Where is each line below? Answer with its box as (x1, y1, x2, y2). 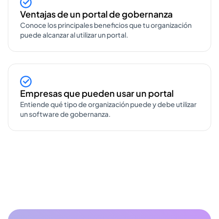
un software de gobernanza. (20, 109, 110, 118)
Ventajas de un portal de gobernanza (20, 8, 173, 20)
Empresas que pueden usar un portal (20, 88, 174, 99)
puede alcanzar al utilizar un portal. (20, 30, 128, 39)
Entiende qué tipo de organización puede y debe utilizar (20, 100, 197, 109)
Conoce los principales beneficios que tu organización (20, 21, 192, 29)
